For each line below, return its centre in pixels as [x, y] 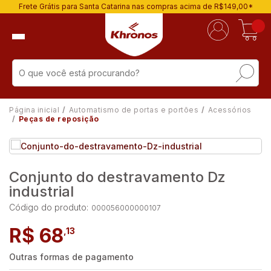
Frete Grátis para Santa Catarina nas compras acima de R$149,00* [135, 6]
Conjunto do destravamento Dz [117, 177]
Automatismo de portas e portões [133, 110]
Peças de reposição [59, 119]
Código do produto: [49, 207]
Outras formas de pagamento [71, 257]
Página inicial [34, 110]
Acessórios [230, 110]
